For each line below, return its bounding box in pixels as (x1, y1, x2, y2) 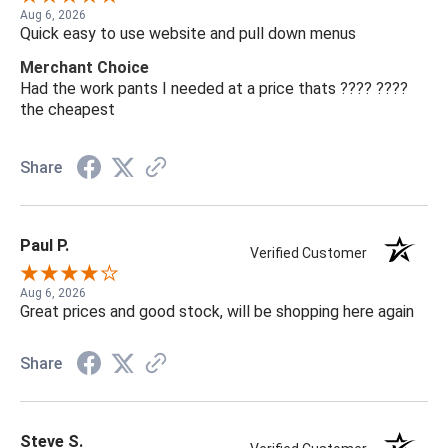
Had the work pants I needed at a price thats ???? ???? (20, 78, 408, 98)
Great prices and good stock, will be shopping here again (20, 301, 414, 321)
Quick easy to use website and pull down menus (20, 23, 356, 43)
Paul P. (20, 235, 69, 255)
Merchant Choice (20, 57, 149, 77)
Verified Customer (250, 244, 377, 261)
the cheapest (20, 99, 115, 119)
